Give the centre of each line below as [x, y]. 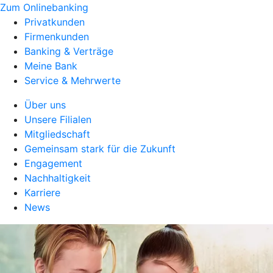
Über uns [45, 105]
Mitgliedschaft [57, 134]
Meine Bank [51, 66]
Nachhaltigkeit [58, 178]
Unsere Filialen [58, 119]
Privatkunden [55, 22]
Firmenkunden [57, 37]
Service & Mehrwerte [73, 80]
